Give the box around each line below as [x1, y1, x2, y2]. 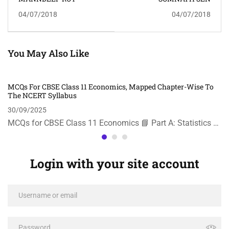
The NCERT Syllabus [8, 90, 77, 100]
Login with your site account [30, 155, 199, 172]
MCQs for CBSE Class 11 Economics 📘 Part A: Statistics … [8, 118, 219, 128]
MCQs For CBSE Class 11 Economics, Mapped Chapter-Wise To [8, 81, 214, 91]
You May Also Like [8, 47, 89, 59]
